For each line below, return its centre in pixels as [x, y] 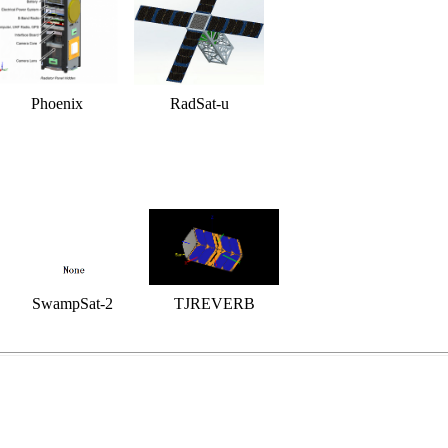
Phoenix [57, 103]
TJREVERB [214, 303]
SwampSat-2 [72, 303]
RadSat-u [199, 103]
